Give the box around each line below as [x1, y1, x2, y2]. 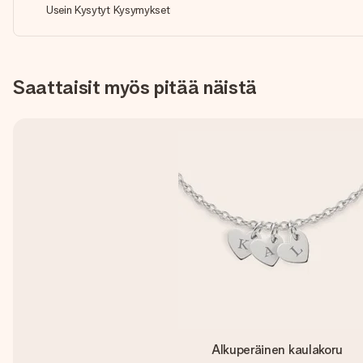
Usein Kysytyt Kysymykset [46, 3, 170, 16]
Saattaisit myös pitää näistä [13, 75, 258, 99]
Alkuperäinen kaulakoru [211, 342, 343, 357]
